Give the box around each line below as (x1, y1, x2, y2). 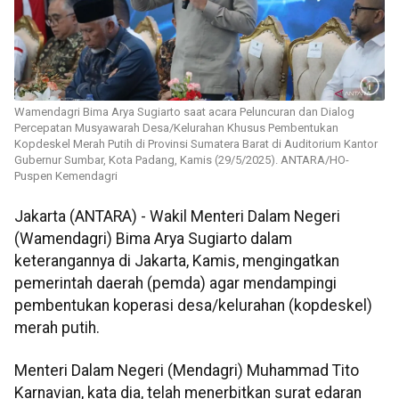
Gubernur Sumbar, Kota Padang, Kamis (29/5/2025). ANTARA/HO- (14, 153, 349, 167)
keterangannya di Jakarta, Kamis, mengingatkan (14, 252, 339, 271)
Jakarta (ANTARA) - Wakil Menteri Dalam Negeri (14, 208, 340, 226)
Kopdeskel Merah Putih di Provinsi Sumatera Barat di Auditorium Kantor (14, 137, 378, 151)
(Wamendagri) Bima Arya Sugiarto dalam (14, 230, 292, 248)
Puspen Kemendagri (14, 169, 118, 183)
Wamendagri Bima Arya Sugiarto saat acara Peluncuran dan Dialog (14, 105, 354, 119)
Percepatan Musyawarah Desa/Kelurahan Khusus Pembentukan (14, 121, 338, 135)
